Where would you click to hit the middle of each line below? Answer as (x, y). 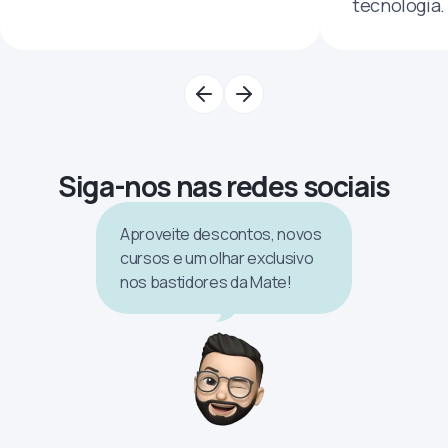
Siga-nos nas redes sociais (224, 185)
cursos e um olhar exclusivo (217, 257)
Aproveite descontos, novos (221, 233)
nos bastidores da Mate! (206, 281)
